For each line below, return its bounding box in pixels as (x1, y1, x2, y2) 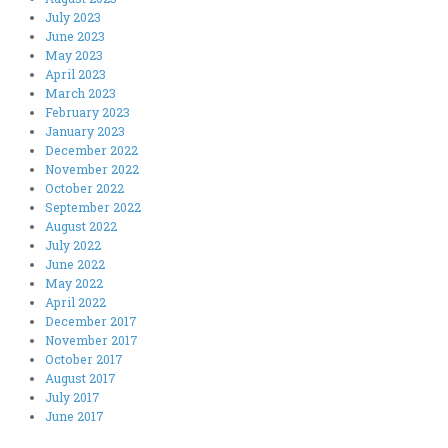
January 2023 (45, 122, 126, 139)
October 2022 (45, 179, 125, 196)
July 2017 (45, 388, 101, 405)
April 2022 (45, 293, 107, 310)
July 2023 (45, 8, 102, 25)
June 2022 (45, 255, 106, 272)
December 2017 (45, 312, 138, 329)
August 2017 (45, 369, 117, 386)
